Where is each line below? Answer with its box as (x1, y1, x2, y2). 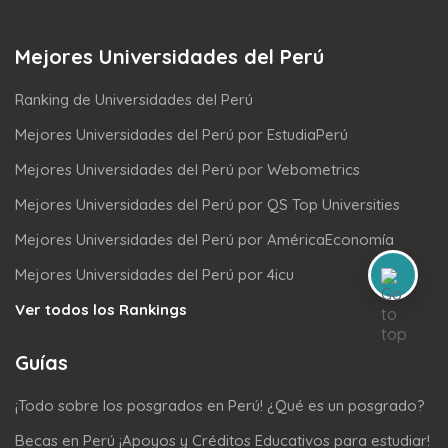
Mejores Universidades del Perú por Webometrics (15, 160, 360, 180)
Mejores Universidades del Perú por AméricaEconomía (15, 230, 394, 250)
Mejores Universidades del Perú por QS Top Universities (15, 195, 400, 215)
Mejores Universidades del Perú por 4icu (15, 265, 294, 285)
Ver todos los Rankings (15, 300, 187, 320)
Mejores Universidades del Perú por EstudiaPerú (15, 125, 348, 145)
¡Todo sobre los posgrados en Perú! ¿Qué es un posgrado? (15, 396, 425, 416)
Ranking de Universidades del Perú (15, 90, 253, 110)
